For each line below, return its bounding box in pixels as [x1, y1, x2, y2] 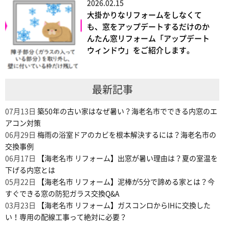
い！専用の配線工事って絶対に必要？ [5, 214, 127, 221]
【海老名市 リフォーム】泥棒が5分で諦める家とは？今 [37, 178, 215, 186]
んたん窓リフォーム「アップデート [87, 35, 210, 43]
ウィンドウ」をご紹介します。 [87, 47, 194, 55]
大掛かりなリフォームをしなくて [87, 11, 202, 19]
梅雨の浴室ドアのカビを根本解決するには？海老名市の [37, 131, 216, 139]
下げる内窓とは [5, 167, 55, 174]
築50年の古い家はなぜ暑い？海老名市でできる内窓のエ [37, 108, 217, 116]
